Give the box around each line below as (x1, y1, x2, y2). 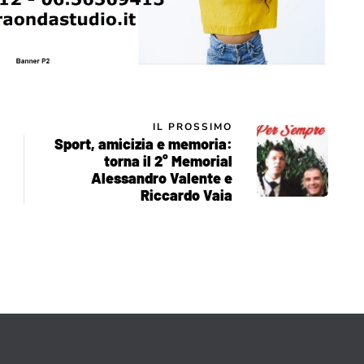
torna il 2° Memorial (104, 151, 232, 170)
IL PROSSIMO (153, 119, 232, 133)
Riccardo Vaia (141, 185, 232, 204)
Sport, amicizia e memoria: (54, 134, 232, 153)
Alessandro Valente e (91, 168, 232, 187)
